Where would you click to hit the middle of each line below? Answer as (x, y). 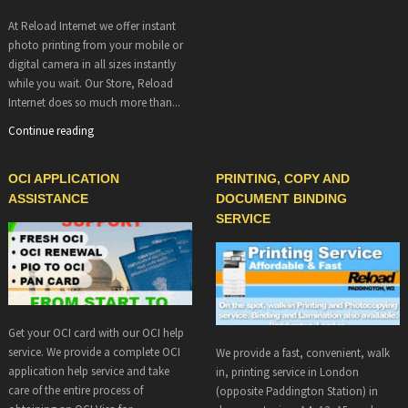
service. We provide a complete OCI (94, 352)
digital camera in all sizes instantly (92, 64)
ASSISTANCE (48, 198)
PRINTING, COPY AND (282, 178)
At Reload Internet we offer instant (92, 25)
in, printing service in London (287, 372)
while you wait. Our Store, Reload (90, 83)
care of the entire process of (75, 390)
